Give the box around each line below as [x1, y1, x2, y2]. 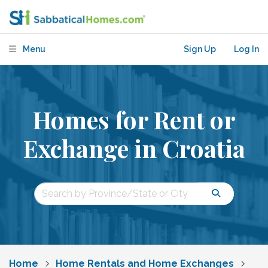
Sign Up [184, 44, 216, 54]
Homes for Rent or [32, 103, 236, 135]
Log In [234, 44, 259, 54]
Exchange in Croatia [23, 132, 245, 164]
